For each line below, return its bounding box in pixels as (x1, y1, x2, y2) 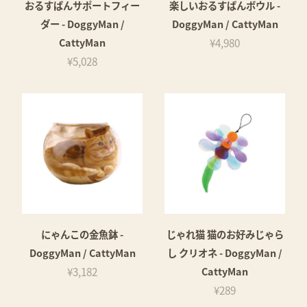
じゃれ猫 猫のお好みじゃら (166, 226, 284, 241)
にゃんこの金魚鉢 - (41, 226, 123, 241)
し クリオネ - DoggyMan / (167, 245, 282, 260)
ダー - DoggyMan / (40, 16, 125, 31)
